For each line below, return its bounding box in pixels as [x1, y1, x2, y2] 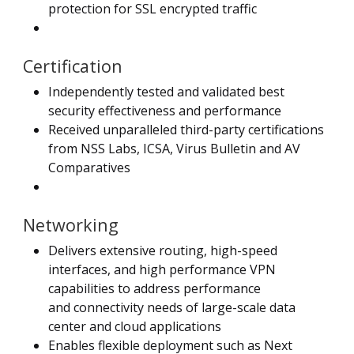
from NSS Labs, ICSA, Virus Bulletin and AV [48, 139, 300, 157]
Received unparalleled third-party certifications [48, 120, 324, 138]
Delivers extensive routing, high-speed [48, 241, 277, 259]
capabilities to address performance [48, 279, 261, 297]
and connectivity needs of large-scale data [48, 298, 296, 316]
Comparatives [48, 158, 130, 176]
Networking [23, 213, 119, 236]
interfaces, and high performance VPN [48, 260, 276, 278]
